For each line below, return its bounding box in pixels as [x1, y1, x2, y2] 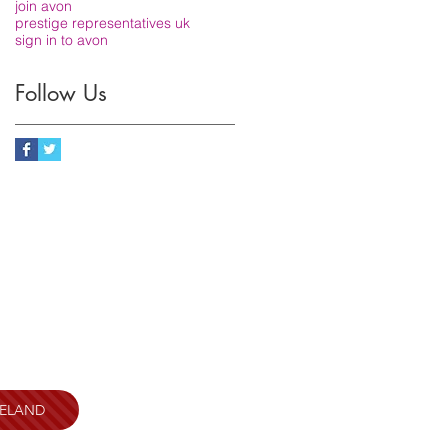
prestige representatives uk [15, 13, 190, 32]
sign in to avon [15, 30, 108, 49]
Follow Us [15, 78, 107, 107]
